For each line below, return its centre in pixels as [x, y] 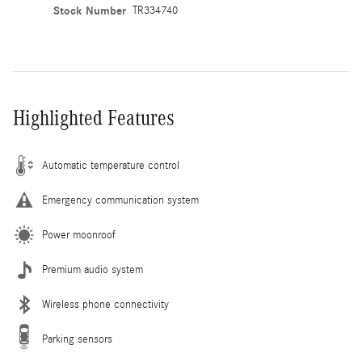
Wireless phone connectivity [105, 304]
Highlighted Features [94, 118]
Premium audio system [93, 269]
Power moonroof [79, 235]
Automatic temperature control [111, 165]
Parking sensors [77, 339]
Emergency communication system [120, 200]
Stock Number [89, 11]
